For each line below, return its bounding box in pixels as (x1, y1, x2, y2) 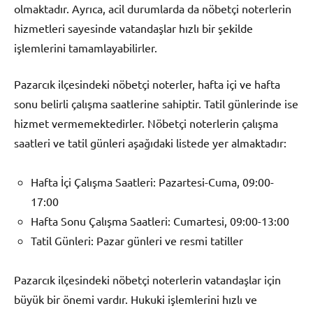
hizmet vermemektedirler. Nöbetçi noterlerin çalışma (14, 116, 278, 131)
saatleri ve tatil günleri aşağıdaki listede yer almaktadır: (14, 136, 286, 150)
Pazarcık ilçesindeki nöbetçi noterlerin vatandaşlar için (14, 272, 281, 287)
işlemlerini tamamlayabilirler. (14, 41, 157, 55)
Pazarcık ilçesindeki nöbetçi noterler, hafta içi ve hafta (14, 77, 280, 92)
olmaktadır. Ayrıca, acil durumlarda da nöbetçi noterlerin (14, 1, 291, 16)
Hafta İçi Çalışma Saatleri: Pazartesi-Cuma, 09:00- (31, 175, 274, 189)
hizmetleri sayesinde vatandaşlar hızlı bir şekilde (14, 21, 253, 36)
